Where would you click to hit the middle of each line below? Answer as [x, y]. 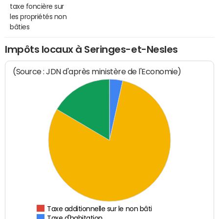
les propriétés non [38, 16]
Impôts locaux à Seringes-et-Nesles [91, 49]
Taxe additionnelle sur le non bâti [100, 209]
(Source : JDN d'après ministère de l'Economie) [97, 72]
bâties [20, 27]
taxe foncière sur [37, 6]
